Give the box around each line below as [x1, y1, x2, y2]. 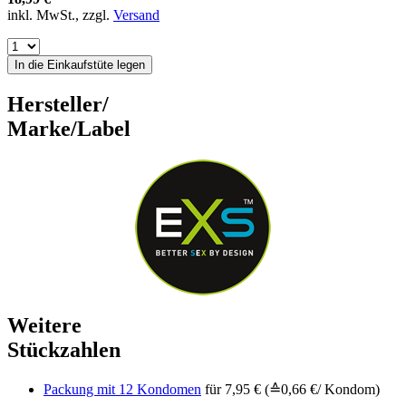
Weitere [7, 313, 82, 337]
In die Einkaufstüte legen [14, 57, 145, 72]
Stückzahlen [7, 337, 121, 362]
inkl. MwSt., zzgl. [7, 6, 113, 23]
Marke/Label [7, 116, 130, 140]
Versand [113, 6, 159, 23]
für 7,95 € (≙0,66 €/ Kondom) [201, 381, 380, 397]
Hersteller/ [7, 92, 109, 116]
